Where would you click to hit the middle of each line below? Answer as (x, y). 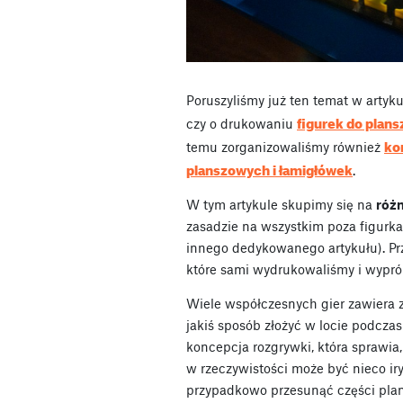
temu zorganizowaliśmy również (285, 146)
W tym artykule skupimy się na (281, 204)
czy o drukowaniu (242, 123)
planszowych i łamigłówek (269, 168)
